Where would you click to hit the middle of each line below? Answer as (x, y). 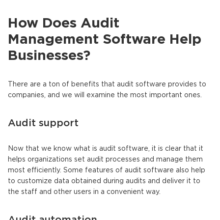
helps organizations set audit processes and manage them (105, 160)
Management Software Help (105, 40)
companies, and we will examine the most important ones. (105, 96)
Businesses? (49, 56)
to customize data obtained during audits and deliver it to (104, 181)
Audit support (43, 124)
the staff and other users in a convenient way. (84, 192)
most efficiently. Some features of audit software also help (107, 171)
